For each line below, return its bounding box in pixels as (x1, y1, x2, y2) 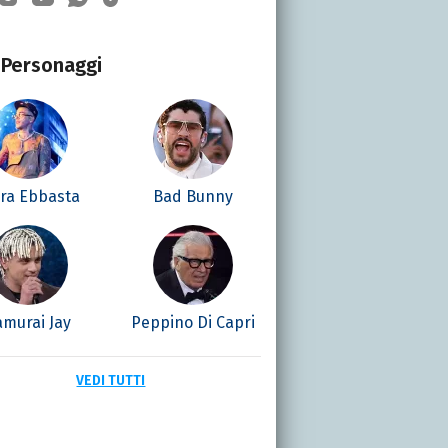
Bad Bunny (153, 186, 234, 206)
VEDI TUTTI (76, 371, 146, 389)
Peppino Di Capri (131, 312, 256, 332)
